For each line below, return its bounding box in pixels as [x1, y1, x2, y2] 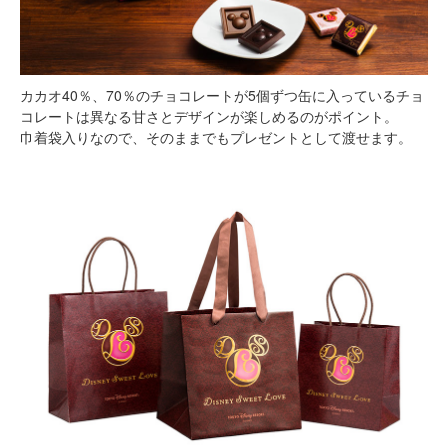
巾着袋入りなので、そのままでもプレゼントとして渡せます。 [20, 126, 412, 147]
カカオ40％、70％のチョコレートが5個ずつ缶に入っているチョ [20, 84, 424, 105]
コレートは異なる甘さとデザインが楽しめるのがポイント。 [20, 105, 398, 126]
